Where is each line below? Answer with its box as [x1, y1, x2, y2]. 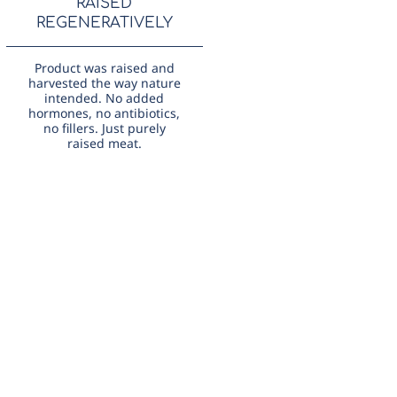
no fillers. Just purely [43, 120, 166, 137]
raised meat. [66, 135, 142, 152]
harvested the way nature [27, 74, 181, 92]
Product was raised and [34, 59, 175, 77]
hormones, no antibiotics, [28, 105, 181, 122]
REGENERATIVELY [35, 14, 173, 32]
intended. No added [44, 90, 165, 107]
